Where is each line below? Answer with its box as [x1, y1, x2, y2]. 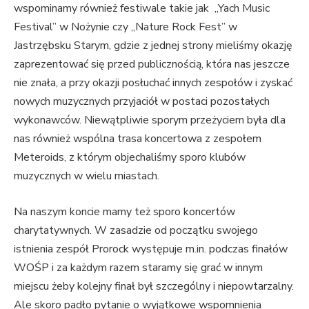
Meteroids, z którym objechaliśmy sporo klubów [14, 150, 246, 166]
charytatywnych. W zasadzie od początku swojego [14, 222, 258, 238]
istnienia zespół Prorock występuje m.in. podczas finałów [14, 241, 288, 257]
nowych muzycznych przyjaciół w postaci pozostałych [14, 94, 270, 110]
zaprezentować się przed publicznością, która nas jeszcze [14, 57, 290, 72]
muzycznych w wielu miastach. [14, 168, 162, 184]
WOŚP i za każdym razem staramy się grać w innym [14, 259, 263, 275]
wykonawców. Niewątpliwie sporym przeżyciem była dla [14, 112, 286, 128]
